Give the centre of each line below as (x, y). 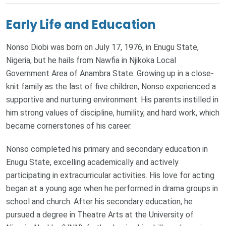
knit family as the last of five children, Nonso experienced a (111, 86)
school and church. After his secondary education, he (99, 201)
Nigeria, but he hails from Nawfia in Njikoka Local (91, 60)
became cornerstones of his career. (69, 126)
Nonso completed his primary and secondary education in (107, 149)
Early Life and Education (81, 24)
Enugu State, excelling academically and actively (92, 162)
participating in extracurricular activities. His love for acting (110, 175)
